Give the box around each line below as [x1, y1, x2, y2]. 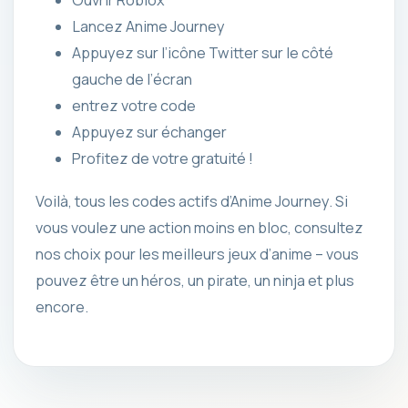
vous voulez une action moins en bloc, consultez [36, 217, 363, 238]
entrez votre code [72, 95, 196, 116]
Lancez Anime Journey [72, 15, 225, 36]
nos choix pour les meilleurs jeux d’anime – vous [36, 243, 359, 264]
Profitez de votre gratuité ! [72, 148, 253, 168]
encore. [36, 296, 88, 317]
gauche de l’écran [72, 68, 192, 89]
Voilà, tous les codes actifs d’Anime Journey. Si [36, 190, 348, 211]
